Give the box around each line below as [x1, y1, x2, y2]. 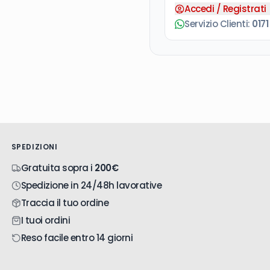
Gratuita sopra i [20, 162, 95, 174]
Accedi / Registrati [184, 2, 266, 15]
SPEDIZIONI [11, 142, 58, 152]
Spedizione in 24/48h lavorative [20, 179, 162, 192]
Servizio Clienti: [184, 17, 252, 30]
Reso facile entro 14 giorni [20, 231, 133, 244]
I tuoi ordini [20, 214, 71, 227]
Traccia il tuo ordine [20, 196, 109, 209]
